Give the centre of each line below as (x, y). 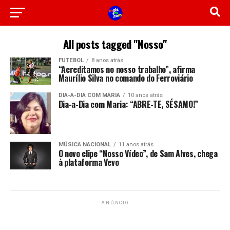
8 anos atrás (107, 60)
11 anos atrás (136, 145)
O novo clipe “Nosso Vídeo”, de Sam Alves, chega (138, 154)
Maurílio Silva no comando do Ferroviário (126, 78)
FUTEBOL (71, 60)
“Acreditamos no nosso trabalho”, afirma (127, 69)
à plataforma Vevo (89, 162)
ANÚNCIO (115, 203)
